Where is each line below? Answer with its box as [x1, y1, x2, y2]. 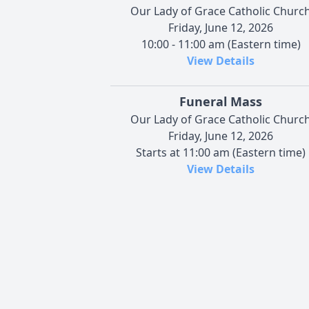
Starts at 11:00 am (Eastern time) [136, 144, 306, 160]
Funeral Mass [179, 92, 262, 110]
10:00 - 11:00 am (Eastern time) [141, 36, 301, 52]
